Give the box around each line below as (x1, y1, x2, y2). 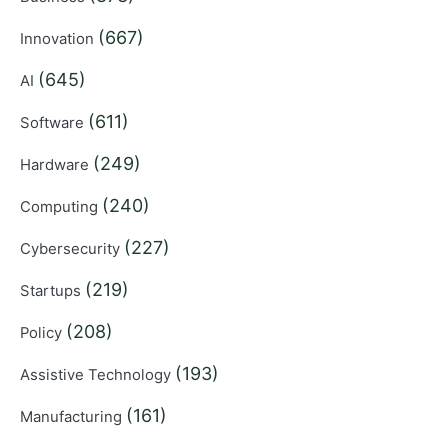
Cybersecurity (20, 239, 124, 258)
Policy (20, 323, 66, 342)
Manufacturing (20, 407, 126, 426)
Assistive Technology (20, 365, 175, 384)
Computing (20, 197, 102, 216)
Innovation (20, 29, 98, 48)
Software (20, 113, 88, 132)
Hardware (20, 155, 93, 174)
